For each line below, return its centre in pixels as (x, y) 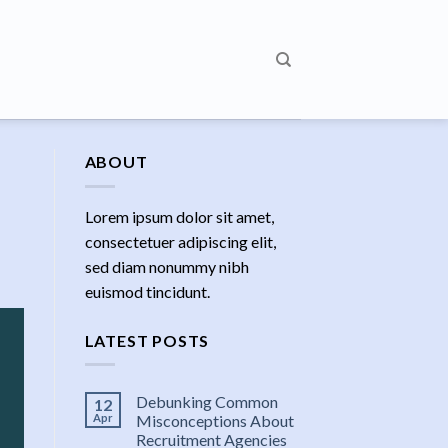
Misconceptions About (214, 421)
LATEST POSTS (147, 340)
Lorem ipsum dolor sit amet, (179, 216)
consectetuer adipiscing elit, (180, 241)
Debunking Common (206, 402)
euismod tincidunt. (147, 291)
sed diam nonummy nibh (166, 266)
